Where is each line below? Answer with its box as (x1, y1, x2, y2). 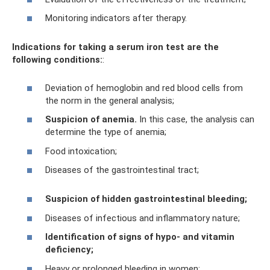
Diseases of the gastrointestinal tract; (45, 165, 199, 176)
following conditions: (12, 54, 102, 66)
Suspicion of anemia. (45, 114, 137, 125)
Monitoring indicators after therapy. (45, 13, 187, 24)
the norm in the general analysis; (45, 95, 174, 106)
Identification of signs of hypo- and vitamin (45, 231, 234, 243)
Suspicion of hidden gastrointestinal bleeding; (45, 193, 247, 205)
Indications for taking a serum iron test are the (12, 42, 219, 53)
